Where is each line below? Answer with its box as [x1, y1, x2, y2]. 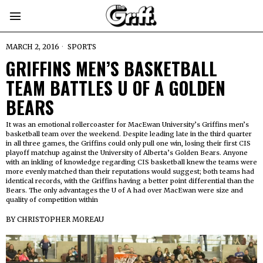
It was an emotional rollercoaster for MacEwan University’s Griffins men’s [6, 120, 249, 129]
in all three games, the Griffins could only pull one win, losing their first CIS [6, 139, 251, 147]
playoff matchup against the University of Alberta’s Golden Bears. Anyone [6, 149, 248, 157]
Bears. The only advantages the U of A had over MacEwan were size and [6, 186, 243, 194]
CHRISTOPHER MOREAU [17, 215, 104, 224]
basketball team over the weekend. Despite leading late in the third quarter [6, 130, 252, 138]
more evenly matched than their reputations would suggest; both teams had [6, 167, 254, 176]
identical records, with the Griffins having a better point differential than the [6, 177, 254, 185]
